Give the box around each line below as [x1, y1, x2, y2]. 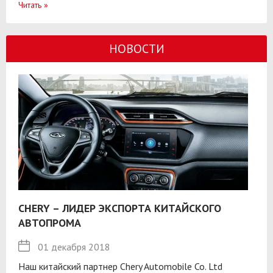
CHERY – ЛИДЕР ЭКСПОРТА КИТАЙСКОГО [18, 200, 221, 215]
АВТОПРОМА [18, 215, 81, 230]
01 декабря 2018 [38, 240, 110, 253]
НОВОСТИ [108, 40, 165, 57]
